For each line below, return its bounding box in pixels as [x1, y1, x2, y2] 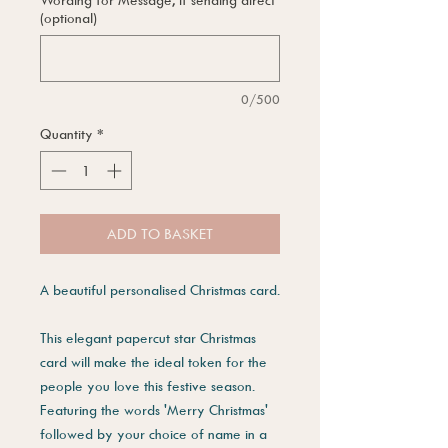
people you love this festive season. [40, 376, 255, 394]
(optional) [40, 9, 97, 27]
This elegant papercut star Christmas [40, 328, 256, 346]
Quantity [40, 125, 93, 143]
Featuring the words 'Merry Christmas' [40, 400, 268, 418]
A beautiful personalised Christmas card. [40, 280, 280, 298]
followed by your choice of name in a [40, 424, 267, 442]
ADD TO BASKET [107, 223, 213, 243]
